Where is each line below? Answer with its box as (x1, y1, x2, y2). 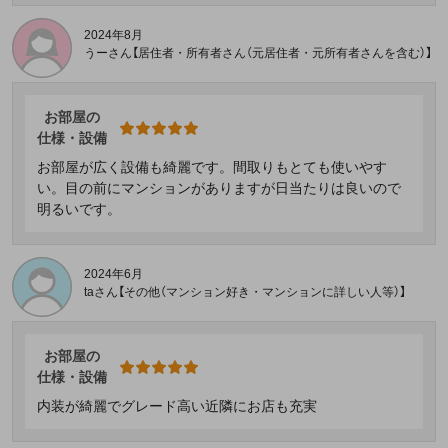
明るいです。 (37, 201, 121, 218)
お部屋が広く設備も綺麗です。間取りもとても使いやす (37, 159, 387, 176)
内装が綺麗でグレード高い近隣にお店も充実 (37, 398, 317, 415)
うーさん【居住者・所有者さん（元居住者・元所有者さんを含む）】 (84, 46, 432, 61)
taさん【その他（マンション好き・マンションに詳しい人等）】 (84, 285, 406, 300)
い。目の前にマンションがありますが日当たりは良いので (37, 180, 401, 197)
